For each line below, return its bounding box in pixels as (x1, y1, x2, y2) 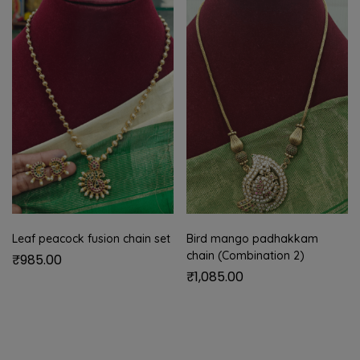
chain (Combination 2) (186, 248, 305, 264)
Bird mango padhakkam (186, 231, 318, 247)
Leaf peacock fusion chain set (12, 231, 170, 247)
